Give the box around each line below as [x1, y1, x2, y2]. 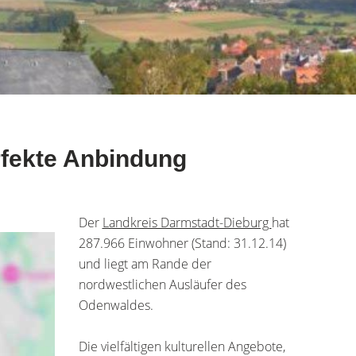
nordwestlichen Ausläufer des [78, 276, 246, 293]
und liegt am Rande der [78, 255, 211, 273]
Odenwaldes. [78, 296, 153, 314]
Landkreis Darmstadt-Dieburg [102, 214, 272, 231]
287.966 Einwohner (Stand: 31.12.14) [78, 234, 286, 252]
